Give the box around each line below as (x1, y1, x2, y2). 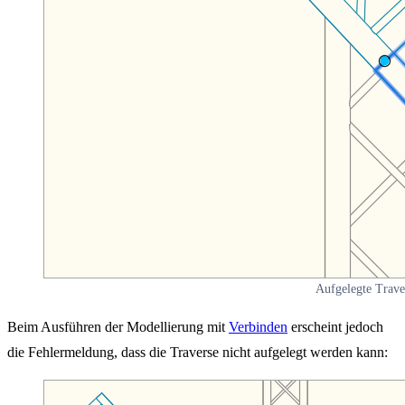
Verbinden (229, 318, 287, 334)
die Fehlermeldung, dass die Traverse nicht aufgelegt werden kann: (7, 344, 388, 360)
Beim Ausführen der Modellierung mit (7, 318, 229, 334)
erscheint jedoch (287, 318, 383, 334)
